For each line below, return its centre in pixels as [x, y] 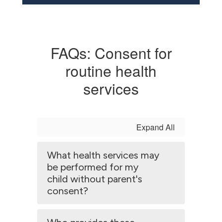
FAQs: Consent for [111, 53]
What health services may [103, 155]
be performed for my [93, 167]
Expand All [156, 127]
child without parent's [95, 179]
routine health [111, 71]
